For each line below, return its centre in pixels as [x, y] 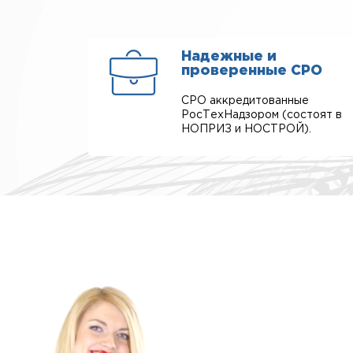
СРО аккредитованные [245, 101]
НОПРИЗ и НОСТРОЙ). [246, 129]
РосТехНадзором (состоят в [262, 115]
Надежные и [229, 57]
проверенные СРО [252, 71]
